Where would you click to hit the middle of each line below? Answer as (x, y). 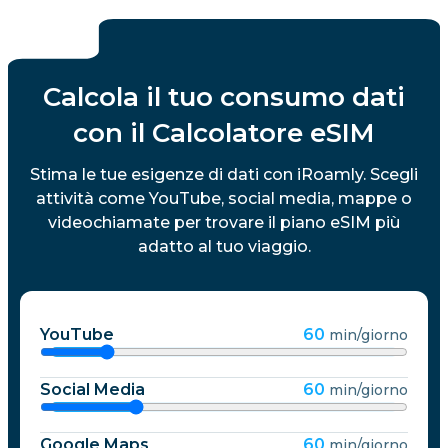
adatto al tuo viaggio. (224, 246)
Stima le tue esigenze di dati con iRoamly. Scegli (224, 174)
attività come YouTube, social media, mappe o (224, 198)
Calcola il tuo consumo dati (224, 96)
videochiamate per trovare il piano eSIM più (224, 222)
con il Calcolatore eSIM (224, 132)
